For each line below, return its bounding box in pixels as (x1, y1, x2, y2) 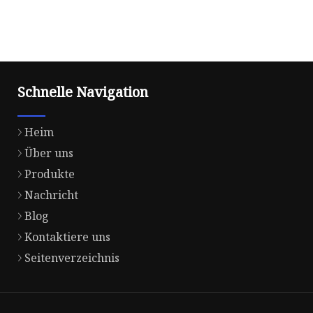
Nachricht (24, 187, 78, 203)
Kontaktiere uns (24, 229, 110, 245)
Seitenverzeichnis (24, 250, 119, 266)
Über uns (24, 145, 73, 161)
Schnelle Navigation (17, 82, 148, 102)
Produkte (24, 166, 75, 182)
